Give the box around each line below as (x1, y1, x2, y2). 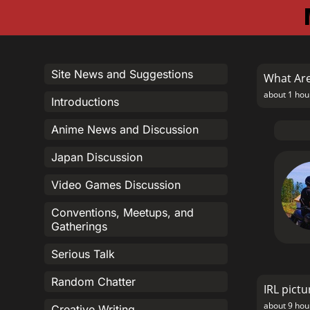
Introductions (51, 95, 119, 109)
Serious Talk (51, 247, 115, 261)
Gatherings (51, 219, 107, 233)
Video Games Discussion (51, 178, 181, 192)
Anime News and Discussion (51, 122, 199, 136)
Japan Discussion (51, 150, 143, 164)
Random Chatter (51, 275, 136, 289)
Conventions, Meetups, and (51, 206, 194, 219)
